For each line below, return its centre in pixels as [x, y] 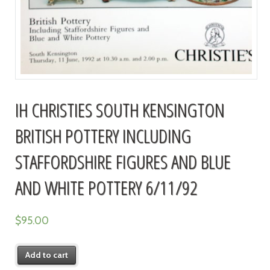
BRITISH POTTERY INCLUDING [103, 136]
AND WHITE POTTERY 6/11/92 [106, 187]
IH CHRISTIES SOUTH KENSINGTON [119, 110]
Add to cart [47, 255]
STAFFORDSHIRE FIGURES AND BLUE [123, 162]
